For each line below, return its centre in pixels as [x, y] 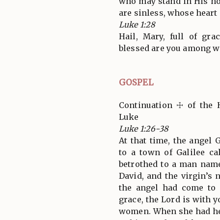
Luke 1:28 [137, 24]
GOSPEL [136, 82]
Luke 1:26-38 [144, 128]
